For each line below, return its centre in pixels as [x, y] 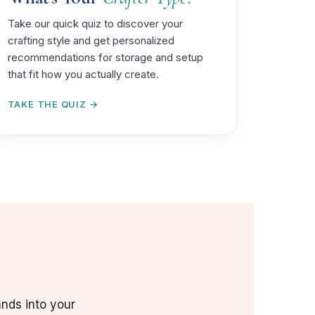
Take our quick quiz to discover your [95, 23]
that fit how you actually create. [83, 74]
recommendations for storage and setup [105, 57]
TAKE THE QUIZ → [53, 104]
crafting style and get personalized [91, 40]
